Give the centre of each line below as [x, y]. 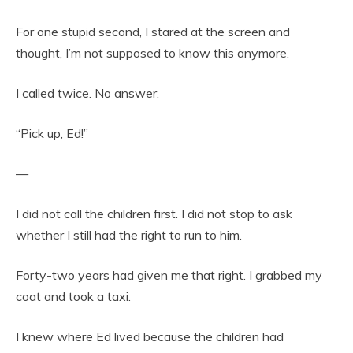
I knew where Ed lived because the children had [150, 336]
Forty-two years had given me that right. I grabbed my [169, 275]
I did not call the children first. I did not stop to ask [154, 213]
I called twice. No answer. [87, 93]
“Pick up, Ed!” [52, 133]
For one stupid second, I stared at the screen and [153, 31]
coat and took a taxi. [73, 296]
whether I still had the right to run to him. [129, 234]
